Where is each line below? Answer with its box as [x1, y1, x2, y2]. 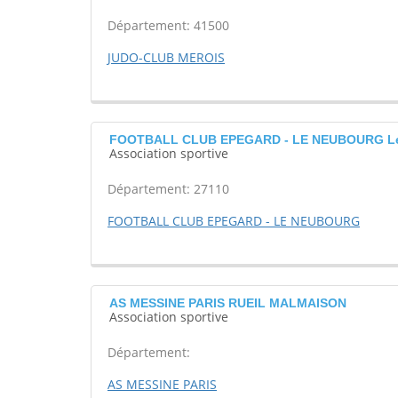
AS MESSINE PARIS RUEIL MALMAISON [109, 296, 346, 311]
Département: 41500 [107, 17, 229, 35]
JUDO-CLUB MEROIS [107, 49, 225, 67]
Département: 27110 [107, 180, 229, 198]
